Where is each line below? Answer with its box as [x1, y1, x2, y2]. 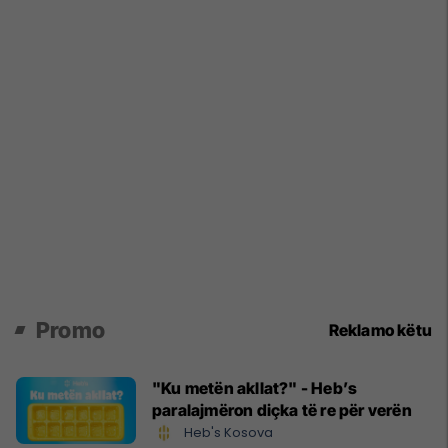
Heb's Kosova [184, 422, 273, 442]
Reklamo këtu [328, 319, 432, 340]
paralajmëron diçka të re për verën [152, 399, 412, 420]
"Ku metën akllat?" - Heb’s [152, 377, 358, 398]
